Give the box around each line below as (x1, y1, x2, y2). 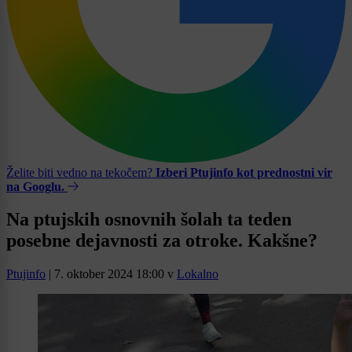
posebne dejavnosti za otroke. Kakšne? (6, 230, 317, 251)
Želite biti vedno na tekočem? (6, 165, 156, 179)
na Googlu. (6, 179, 64, 193)
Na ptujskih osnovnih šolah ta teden (6, 209, 291, 230)
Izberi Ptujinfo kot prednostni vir (156, 165, 332, 179)
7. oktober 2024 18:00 (54, 267, 164, 281)
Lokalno (177, 267, 218, 281)
